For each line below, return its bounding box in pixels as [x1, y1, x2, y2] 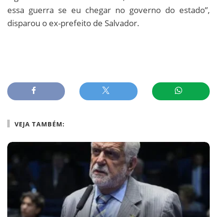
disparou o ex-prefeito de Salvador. [7, 17, 139, 29]
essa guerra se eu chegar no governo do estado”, [7, 4, 210, 15]
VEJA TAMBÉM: [15, 119, 65, 128]
